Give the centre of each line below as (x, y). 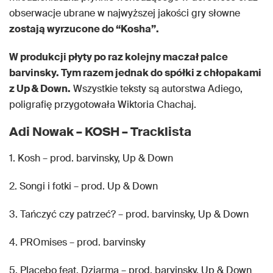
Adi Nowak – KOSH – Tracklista (100, 132)
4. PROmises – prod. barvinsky (77, 242)
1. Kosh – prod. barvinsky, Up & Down (91, 158)
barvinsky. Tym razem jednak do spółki (103, 73)
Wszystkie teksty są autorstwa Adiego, (157, 89)
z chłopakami (229, 73)
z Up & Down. (40, 89)
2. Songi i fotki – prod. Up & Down (83, 186)
